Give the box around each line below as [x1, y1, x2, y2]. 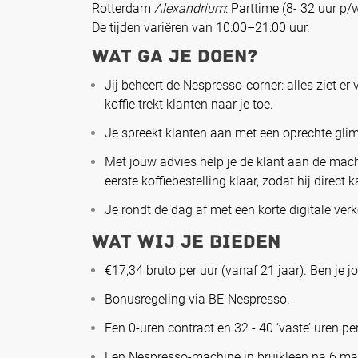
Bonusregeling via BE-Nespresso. [105, 292, 290, 308]
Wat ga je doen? [92, 45, 257, 69]
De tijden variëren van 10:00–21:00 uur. [92, 20, 310, 36]
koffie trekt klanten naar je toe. [105, 97, 273, 113]
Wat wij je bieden [92, 230, 280, 254]
